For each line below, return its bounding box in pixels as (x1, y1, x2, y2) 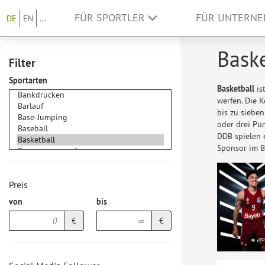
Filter (9, 56, 35, 70)
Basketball (217, 83, 254, 94)
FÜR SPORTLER (75, 11, 148, 24)
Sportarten (9, 75, 47, 86)
